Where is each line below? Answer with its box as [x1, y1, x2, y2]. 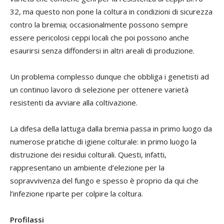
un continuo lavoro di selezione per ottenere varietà [10, 84, 188, 95]
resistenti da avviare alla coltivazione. [10, 97, 137, 108]
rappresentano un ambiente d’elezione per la [10, 162, 164, 173]
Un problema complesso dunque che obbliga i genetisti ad [10, 71, 209, 82]
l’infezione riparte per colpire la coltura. [10, 188, 143, 199]
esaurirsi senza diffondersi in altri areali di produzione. [10, 45, 194, 56]
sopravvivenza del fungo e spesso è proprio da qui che [10, 175, 198, 186]
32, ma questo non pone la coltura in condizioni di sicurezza [10, 6, 212, 17]
